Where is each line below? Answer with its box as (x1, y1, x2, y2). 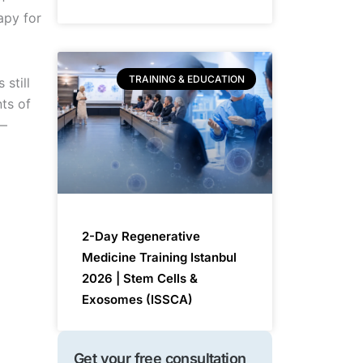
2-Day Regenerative (82, 228, 200, 245)
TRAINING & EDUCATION (128, 72, 245, 85)
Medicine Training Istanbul (82, 250, 237, 266)
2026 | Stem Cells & (82, 271, 198, 287)
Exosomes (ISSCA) (82, 292, 193, 308)
